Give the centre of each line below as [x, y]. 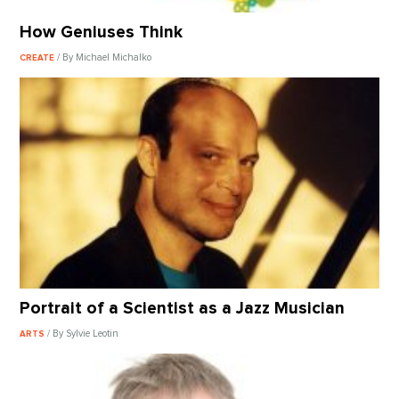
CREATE [39, 57]
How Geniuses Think [102, 33]
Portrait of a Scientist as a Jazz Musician [183, 309]
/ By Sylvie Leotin [83, 333]
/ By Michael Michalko [105, 57]
